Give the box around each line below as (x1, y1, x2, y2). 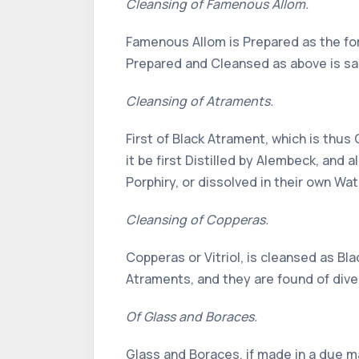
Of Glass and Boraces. (126, 308, 257, 325)
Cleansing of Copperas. (126, 211, 268, 228)
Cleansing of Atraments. (126, 92, 273, 110)
